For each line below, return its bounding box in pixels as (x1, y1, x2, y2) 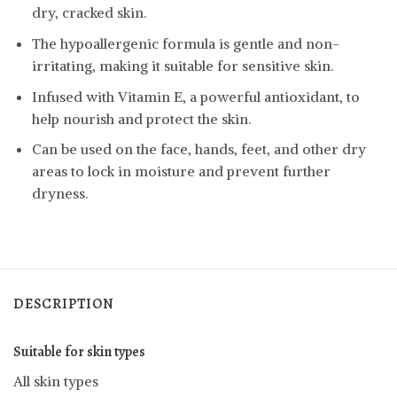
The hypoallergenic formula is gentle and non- (31, 34, 339, 52)
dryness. (31, 184, 88, 203)
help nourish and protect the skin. (31, 109, 251, 128)
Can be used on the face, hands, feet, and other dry (31, 140, 366, 159)
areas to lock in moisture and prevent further (31, 162, 331, 181)
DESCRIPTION (13, 293, 114, 314)
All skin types (13, 371, 98, 390)
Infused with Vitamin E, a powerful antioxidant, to (31, 87, 360, 105)
